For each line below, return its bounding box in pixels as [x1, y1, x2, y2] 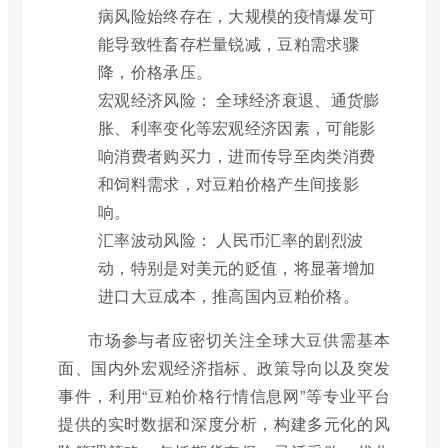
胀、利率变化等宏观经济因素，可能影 [98, 116, 376, 140]
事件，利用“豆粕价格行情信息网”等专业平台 [58, 384, 390, 408]
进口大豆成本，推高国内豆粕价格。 [98, 284, 359, 308]
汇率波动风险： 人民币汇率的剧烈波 [98, 228, 364, 252]
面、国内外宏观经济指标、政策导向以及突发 [58, 356, 390, 380]
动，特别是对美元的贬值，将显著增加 [98, 256, 376, 280]
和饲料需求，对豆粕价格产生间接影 [98, 172, 359, 196]
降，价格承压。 [98, 60, 213, 84]
